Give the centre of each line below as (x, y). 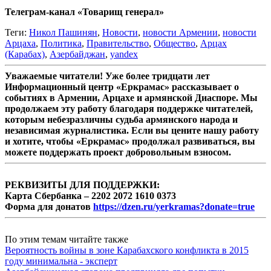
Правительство (118, 44)
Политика (61, 44)
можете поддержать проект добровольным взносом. (118, 152)
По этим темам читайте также (67, 240)
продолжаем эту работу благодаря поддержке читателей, (129, 109)
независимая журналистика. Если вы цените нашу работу (132, 131)
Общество (175, 44)
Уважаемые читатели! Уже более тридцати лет (107, 76)
